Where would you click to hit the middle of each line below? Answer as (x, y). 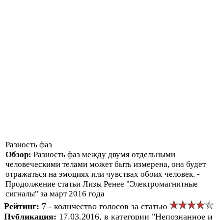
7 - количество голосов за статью (106, 206)
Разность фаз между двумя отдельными (104, 154)
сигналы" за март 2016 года (55, 193)
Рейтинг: (23, 206)
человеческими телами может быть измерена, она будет (106, 164)
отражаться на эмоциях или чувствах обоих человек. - (103, 174)
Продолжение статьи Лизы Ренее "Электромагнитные (102, 184)
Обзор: (19, 154)
